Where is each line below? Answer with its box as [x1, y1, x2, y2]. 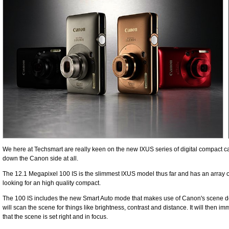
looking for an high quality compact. [3, 179, 101, 187]
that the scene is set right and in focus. [3, 213, 108, 220]
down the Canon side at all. [3, 155, 78, 162]
